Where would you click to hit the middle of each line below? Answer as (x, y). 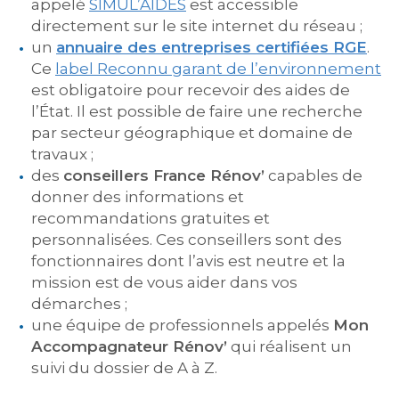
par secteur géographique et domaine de (192, 133)
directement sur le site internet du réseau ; (197, 26)
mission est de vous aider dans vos (164, 282)
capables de (313, 175)
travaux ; (62, 154)
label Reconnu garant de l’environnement (218, 69)
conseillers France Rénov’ (164, 175)
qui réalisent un (289, 346)
